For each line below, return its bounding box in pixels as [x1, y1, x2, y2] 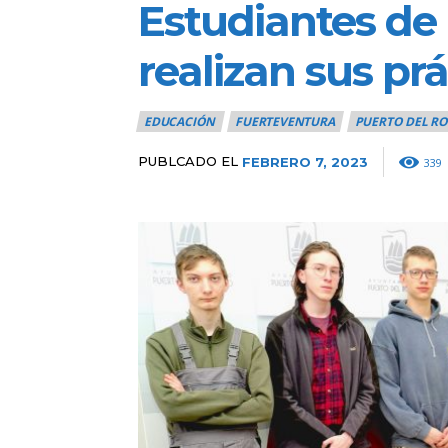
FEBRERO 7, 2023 [242, 153, 368, 170]
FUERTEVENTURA [235, 112, 335, 130]
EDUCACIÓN [144, 112, 216, 130]
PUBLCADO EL [138, 153, 238, 170]
